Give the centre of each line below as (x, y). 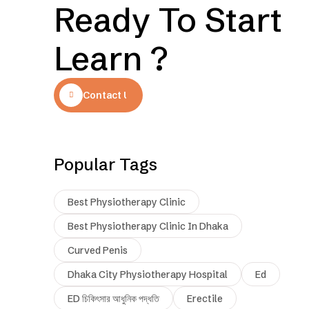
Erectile (205, 298)
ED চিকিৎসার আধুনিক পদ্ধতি (113, 298)
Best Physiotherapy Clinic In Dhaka (148, 226)
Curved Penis (98, 250)
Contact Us (109, 95)
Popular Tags (106, 164)
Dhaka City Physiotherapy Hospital (148, 274)
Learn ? (111, 58)
